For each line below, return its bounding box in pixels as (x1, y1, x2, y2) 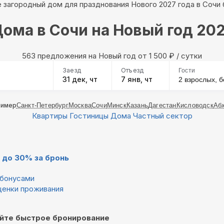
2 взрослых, (178, 75, 219, 84)
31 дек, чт (62, 75, 97, 84)
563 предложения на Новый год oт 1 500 (22, 51, 169, 61)
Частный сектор (132, 111, 192, 121)
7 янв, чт (121, 75, 152, 84)
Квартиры (31, 111, 67, 121)
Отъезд (121, 66, 144, 74)
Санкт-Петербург (16, 101, 68, 109)
